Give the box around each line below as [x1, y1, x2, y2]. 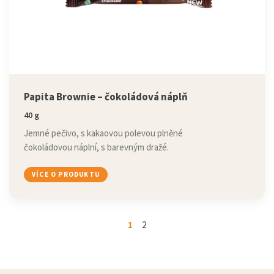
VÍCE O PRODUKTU [32, 170, 100, 179]
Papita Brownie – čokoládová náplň [24, 90, 188, 103]
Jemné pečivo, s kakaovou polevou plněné [24, 127, 183, 139]
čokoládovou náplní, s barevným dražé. [24, 141, 169, 153]
